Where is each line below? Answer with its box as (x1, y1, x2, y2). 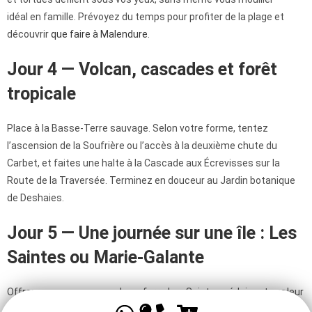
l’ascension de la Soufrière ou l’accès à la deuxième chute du (7, 140, 277, 152)
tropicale (7, 84, 76, 104)
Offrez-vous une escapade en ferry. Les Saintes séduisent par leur (7, 286, 304, 298)
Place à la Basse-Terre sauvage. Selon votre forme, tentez (7, 123, 268, 134)
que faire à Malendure (51, 29, 148, 40)
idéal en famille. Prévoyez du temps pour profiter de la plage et (7, 11, 284, 23)
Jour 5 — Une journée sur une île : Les (7, 223, 297, 244)
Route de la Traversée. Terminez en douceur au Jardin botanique (7, 175, 295, 187)
